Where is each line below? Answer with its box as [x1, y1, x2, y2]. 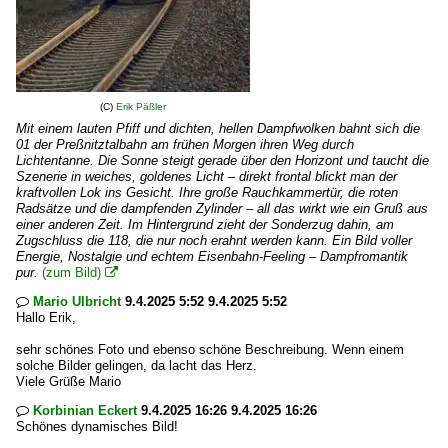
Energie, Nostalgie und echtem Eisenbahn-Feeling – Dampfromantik [16, 249, 408, 264]
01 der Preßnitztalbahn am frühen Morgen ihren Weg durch [16, 137, 354, 152]
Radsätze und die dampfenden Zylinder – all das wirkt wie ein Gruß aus [16, 201, 428, 216]
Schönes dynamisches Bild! [16, 419, 178, 434]
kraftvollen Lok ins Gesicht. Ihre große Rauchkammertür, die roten [16, 185, 398, 200]
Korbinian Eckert [33, 403, 137, 418]
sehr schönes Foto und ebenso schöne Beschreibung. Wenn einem [16, 342, 404, 357]
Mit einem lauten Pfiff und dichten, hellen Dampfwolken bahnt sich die [16, 121, 420, 136]
